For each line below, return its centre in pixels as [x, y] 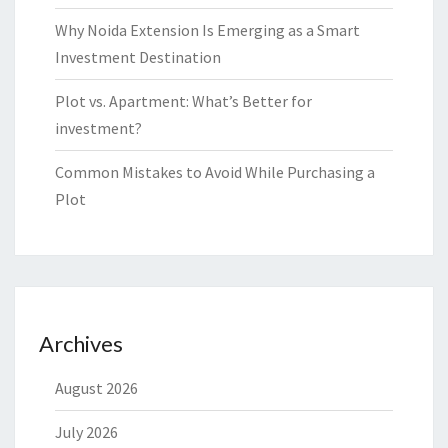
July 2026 [86, 432]
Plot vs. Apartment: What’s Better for [183, 101]
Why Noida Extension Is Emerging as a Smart [207, 30]
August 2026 [96, 388]
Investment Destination [138, 57]
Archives [81, 344]
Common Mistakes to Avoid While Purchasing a [215, 172]
